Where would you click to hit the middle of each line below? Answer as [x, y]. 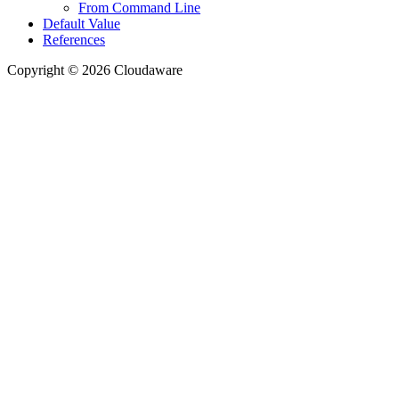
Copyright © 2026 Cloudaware [95, 70]
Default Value [81, 24]
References [74, 40]
